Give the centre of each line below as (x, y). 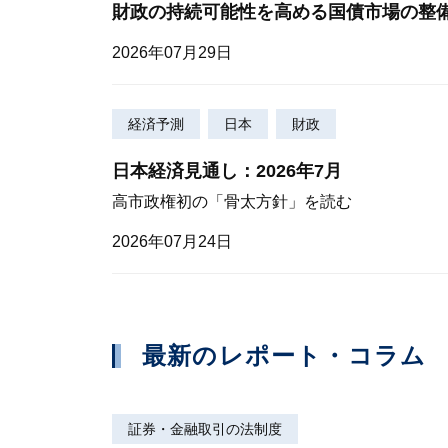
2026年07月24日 (172, 242)
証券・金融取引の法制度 (205, 429)
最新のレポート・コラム (284, 356)
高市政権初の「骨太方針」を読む (232, 202)
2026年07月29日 (172, 52)
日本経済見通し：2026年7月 (227, 171)
